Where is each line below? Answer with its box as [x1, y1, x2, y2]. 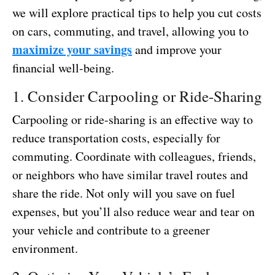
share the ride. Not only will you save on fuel [12, 184, 235, 201]
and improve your [132, 41, 222, 58]
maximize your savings [12, 40, 132, 58]
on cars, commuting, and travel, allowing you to [12, 22, 249, 39]
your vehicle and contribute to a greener [12, 221, 210, 238]
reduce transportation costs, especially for [12, 129, 220, 146]
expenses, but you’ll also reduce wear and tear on [12, 203, 255, 220]
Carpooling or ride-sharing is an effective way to [12, 110, 253, 128]
